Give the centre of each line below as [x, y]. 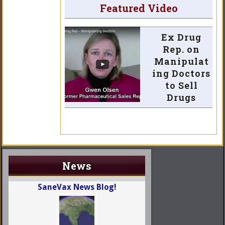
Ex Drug [181, 37]
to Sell [181, 86]
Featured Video [139, 8]
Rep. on [181, 49]
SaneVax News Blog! [77, 187]
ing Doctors [181, 74]
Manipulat [181, 62]
